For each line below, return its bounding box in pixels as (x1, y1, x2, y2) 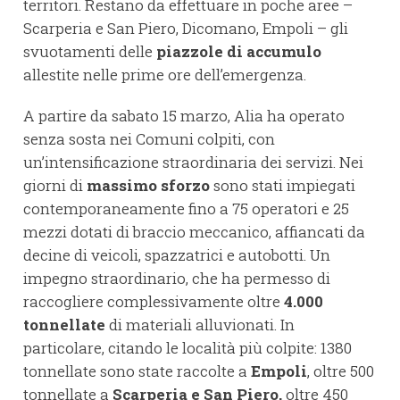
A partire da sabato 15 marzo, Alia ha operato (23, 105, 345, 127)
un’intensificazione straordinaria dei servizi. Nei (23, 152, 363, 173)
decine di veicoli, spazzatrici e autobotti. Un (23, 245, 330, 266)
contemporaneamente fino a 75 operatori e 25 (23, 198, 349, 220)
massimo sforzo (87, 175, 210, 196)
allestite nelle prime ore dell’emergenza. (23, 64, 306, 86)
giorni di (23, 175, 87, 196)
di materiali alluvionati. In (105, 314, 295, 336)
